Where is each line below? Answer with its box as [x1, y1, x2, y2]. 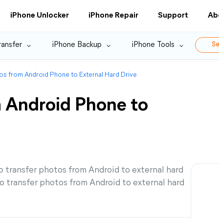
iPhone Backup [52, 41, 102, 49]
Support [158, 12, 188, 20]
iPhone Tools [132, 41, 175, 49]
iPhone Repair [88, 12, 138, 20]
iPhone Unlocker [10, 12, 69, 20]
